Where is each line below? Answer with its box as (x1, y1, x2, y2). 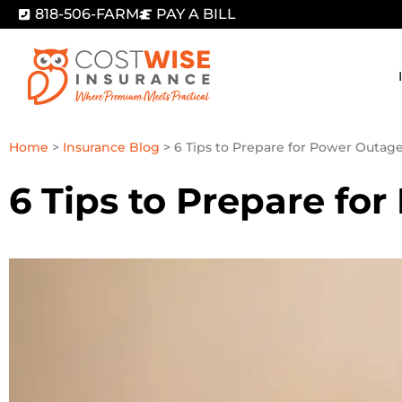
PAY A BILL (156, 5, 236, 22)
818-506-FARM (35, 5, 139, 22)
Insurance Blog (63, 140, 160, 155)
